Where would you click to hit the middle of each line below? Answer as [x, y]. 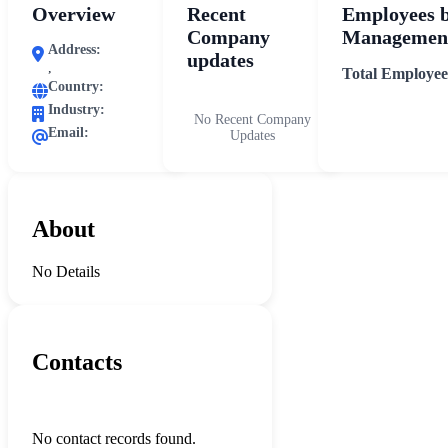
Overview [73, 14]
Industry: [76, 110]
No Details [66, 272]
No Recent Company [252, 120]
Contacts [77, 361]
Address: [74, 50]
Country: [76, 87]
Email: [68, 133]
